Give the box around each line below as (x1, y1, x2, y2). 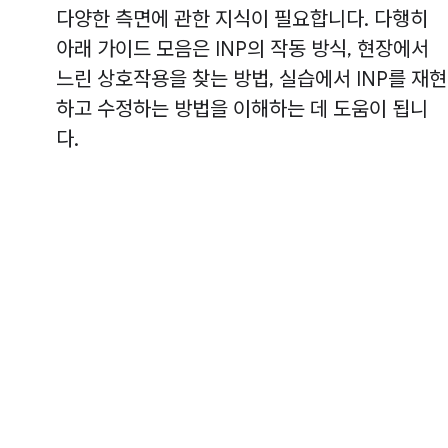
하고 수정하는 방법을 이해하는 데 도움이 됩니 (56, 96, 428, 122)
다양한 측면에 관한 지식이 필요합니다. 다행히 (56, 6, 428, 32)
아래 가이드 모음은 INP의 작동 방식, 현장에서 (56, 36, 429, 62)
